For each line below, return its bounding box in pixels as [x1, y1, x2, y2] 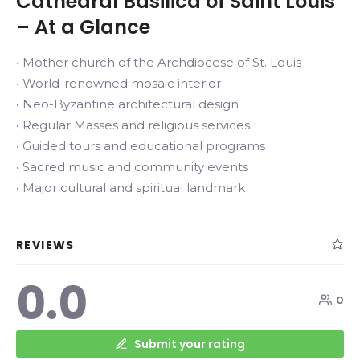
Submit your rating [134, 335, 245, 352]
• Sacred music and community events [16, 158, 248, 174]
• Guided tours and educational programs [16, 137, 265, 153]
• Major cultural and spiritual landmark [16, 179, 245, 195]
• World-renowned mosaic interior [16, 75, 221, 91]
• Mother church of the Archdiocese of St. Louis [16, 54, 301, 70]
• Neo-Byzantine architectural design [16, 96, 239, 112]
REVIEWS [16, 236, 75, 253]
